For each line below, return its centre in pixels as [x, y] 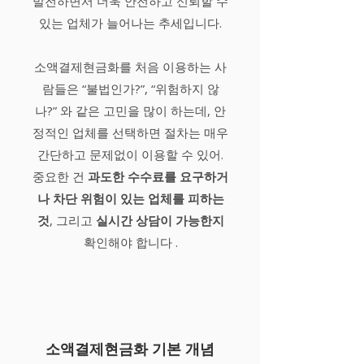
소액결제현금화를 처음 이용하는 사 [130, 67]
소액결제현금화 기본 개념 [130, 349]
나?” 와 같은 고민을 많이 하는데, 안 [130, 110]
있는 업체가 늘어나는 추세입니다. [130, 23]
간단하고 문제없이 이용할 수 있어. [130, 154]
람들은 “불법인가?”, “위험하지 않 [130, 89]
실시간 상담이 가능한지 [160, 220]
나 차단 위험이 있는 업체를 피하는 [130, 198]
